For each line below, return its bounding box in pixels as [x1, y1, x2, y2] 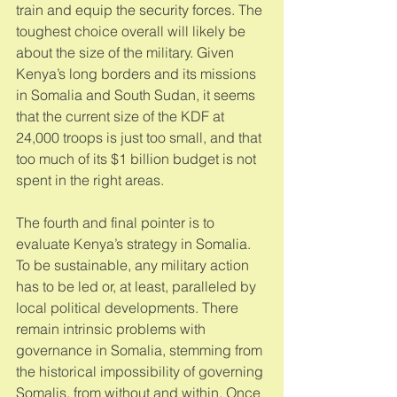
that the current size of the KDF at [16, 106, 228, 125]
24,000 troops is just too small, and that [16, 128, 265, 146]
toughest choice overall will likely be [16, 21, 249, 40]
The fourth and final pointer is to [16, 213, 218, 231]
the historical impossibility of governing [16, 362, 267, 380]
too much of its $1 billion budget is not [16, 149, 260, 167]
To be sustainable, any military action [16, 255, 253, 274]
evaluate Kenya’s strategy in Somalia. [16, 234, 254, 253]
